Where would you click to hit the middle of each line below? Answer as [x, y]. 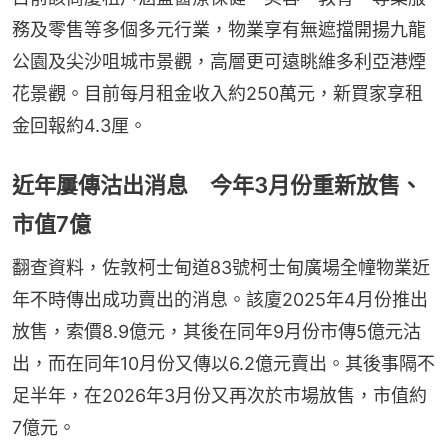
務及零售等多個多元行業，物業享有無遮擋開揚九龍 [219, 29]
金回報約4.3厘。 [79, 125]
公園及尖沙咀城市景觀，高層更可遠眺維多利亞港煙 [219, 61]
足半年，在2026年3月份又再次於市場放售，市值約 [219, 395]
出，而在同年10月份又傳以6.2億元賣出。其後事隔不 [223, 363]
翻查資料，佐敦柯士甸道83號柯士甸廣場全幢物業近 [221, 267]
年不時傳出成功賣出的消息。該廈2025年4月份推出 [220, 299]
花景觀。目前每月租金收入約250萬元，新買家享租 [217, 93]
